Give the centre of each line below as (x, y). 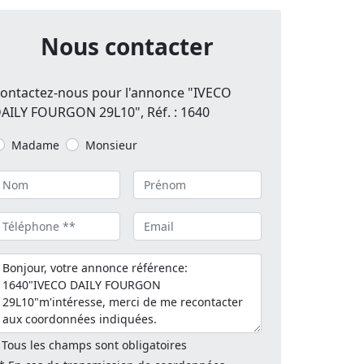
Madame (35, 145)
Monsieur (111, 145)
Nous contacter (127, 47)
